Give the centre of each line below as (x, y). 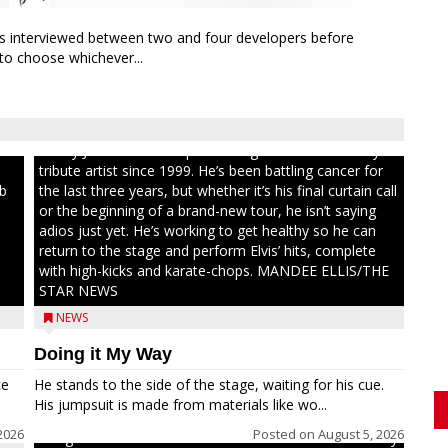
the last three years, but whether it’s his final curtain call (218, 190)
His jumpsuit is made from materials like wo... (180, 404)
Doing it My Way (103, 354)
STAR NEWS (78, 290)
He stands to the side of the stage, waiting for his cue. (209, 384)
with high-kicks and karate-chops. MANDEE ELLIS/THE (214, 270)
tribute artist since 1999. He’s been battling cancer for (211, 170)
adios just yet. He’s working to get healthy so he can (207, 230)
